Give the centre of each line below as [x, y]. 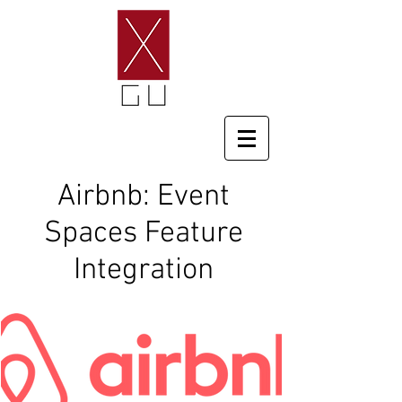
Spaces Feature [144, 234]
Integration [144, 271]
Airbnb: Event [144, 197]
